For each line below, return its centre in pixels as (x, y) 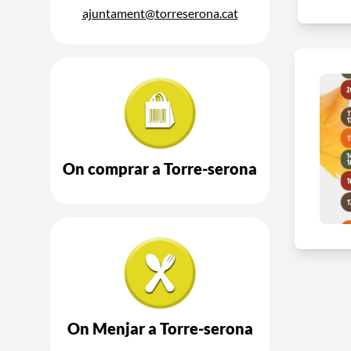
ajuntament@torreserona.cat (160, 13)
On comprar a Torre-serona (160, 168)
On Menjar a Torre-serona (160, 328)
